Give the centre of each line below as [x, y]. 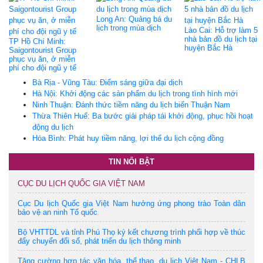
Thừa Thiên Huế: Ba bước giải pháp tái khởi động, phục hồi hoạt [143, 116]
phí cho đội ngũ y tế [43, 68]
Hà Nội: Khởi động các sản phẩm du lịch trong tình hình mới [135, 93]
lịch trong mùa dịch [129, 28]
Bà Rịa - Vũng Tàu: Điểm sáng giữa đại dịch [107, 82]
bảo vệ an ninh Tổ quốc [58, 212]
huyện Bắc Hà [208, 48]
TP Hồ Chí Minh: [37, 41]
